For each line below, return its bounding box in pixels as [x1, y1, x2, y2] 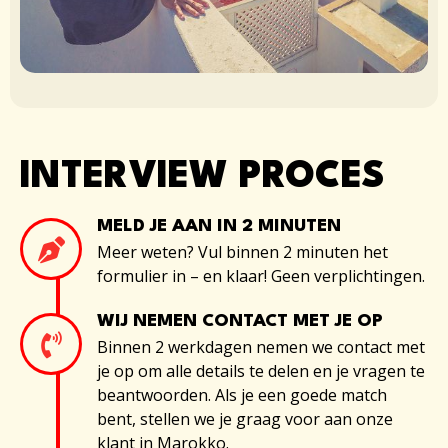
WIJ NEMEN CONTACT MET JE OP [97, 313, 383, 331]
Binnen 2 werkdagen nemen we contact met [97, 336, 425, 359]
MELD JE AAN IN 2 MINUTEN [97, 218, 341, 236]
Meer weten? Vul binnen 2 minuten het [97, 241, 388, 264]
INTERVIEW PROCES [20, 159, 385, 197]
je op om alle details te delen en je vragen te [97, 360, 425, 383]
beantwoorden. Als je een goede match [97, 384, 387, 407]
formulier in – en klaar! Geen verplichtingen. [97, 265, 425, 288]
